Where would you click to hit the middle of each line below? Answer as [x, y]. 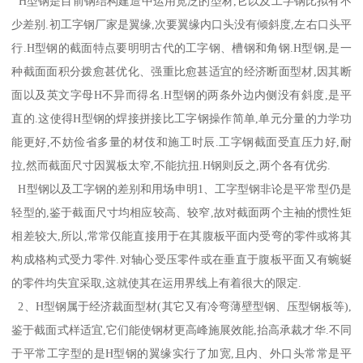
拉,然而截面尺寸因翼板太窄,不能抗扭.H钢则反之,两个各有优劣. [171, 166]
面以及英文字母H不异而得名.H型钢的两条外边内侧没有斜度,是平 [181, 95]
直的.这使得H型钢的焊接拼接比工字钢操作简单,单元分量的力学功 [181, 119]
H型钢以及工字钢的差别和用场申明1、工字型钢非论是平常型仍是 [181, 189]
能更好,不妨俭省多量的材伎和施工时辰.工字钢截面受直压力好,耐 [181, 142]
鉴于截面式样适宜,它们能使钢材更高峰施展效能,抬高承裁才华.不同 [181, 330]
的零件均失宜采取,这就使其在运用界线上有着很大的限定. [157, 283]
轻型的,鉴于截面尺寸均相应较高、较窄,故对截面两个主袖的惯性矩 [181, 213]
